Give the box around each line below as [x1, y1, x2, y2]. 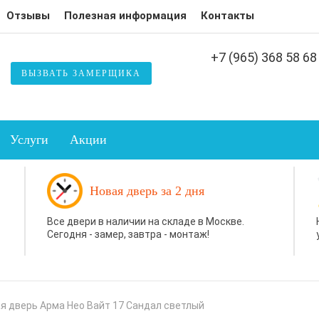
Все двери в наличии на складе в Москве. [47, 216, 245, 228]
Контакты [200, 9, 254, 22]
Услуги [9, 132, 48, 147]
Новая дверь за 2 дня [90, 184, 205, 199]
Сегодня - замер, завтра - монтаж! [47, 229, 210, 241]
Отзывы [6, 9, 50, 22]
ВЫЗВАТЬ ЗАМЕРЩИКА [21, 68, 141, 78]
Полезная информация [63, 9, 187, 22]
